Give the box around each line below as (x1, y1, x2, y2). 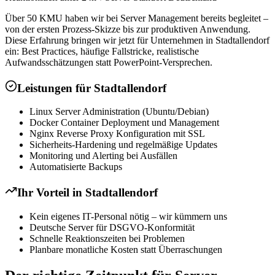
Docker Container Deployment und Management (29, 117, 219, 128)
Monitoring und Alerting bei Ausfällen (29, 150, 177, 161)
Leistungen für (17, 81, 94, 95)
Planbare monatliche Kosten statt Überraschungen (29, 244, 222, 255)
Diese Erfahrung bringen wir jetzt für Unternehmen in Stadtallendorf (5, 34, 269, 45)
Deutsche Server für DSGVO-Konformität (29, 222, 195, 233)
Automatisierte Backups (29, 161, 122, 172)
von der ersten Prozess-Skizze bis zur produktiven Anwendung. (5, 23, 250, 34)
